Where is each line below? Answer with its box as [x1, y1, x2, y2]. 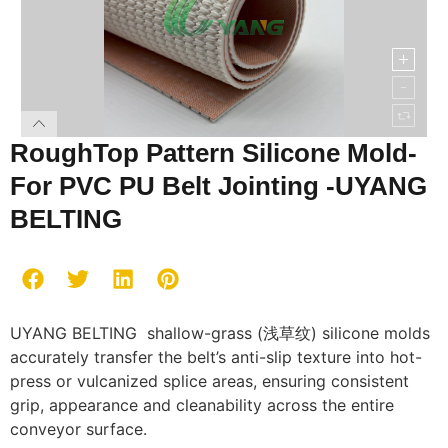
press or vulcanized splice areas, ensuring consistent [10, 371, 409, 391]
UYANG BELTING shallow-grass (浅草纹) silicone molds [10, 323, 430, 343]
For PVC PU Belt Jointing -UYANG [10, 171, 427, 201]
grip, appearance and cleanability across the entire [10, 395, 394, 415]
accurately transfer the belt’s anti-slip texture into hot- [10, 347, 422, 367]
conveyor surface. [10, 419, 147, 439]
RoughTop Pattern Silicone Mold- [10, 138, 417, 168]
